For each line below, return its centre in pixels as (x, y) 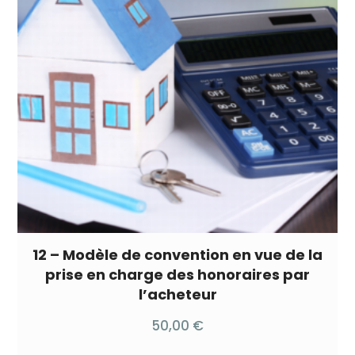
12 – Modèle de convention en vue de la (177, 255)
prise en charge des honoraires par (177, 275)
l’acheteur (177, 294)
